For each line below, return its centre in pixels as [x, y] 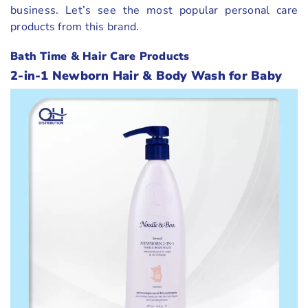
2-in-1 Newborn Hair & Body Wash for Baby [146, 75]
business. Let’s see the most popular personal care [154, 10]
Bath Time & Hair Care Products [100, 56]
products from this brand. [75, 26]
